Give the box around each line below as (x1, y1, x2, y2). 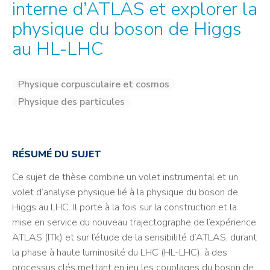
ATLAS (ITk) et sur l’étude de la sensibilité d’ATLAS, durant (12, 231, 257, 244)
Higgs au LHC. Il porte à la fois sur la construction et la (12, 201, 237, 214)
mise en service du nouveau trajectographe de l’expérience (12, 216, 256, 229)
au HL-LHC (12, 36, 103, 61)
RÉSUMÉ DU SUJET (12, 148, 101, 161)
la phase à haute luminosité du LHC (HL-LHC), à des (12, 246, 227, 259)
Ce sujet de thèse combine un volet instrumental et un (12, 171, 238, 184)
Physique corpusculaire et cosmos (18, 78, 169, 91)
